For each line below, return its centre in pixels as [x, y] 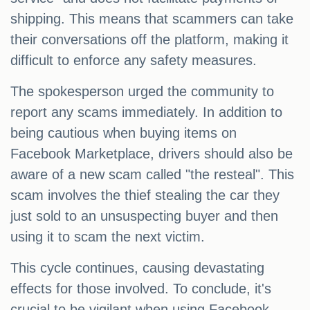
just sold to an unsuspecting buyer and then [144, 216]
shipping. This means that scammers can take [152, 19]
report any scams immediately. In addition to [146, 112]
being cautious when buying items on [124, 133]
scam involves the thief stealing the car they [145, 195]
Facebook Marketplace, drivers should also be [152, 154]
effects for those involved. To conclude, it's [141, 289]
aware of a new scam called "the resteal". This [152, 175]
